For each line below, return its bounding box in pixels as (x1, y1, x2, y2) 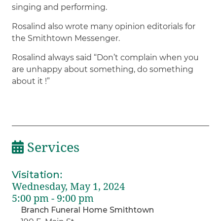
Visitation (12, 168, 60, 181)
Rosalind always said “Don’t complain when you (12, 52, 199, 62)
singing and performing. (12, 2, 108, 12)
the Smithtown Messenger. (12, 33, 120, 43)
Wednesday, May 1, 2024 (12, 180, 125, 192)
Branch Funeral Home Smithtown (21, 205, 154, 215)
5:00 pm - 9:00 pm (12, 192, 94, 204)
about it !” (12, 76, 50, 86)
